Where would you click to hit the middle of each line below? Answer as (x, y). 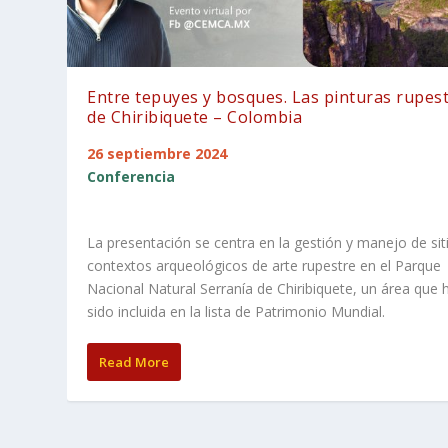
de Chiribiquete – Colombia (195, 117)
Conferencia (131, 177)
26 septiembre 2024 (157, 154)
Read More (134, 361)
